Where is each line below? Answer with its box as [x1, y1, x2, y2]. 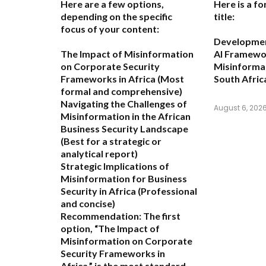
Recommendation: [61, 210, 141, 222]
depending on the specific [61, 11, 172, 23]
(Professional [136, 185, 197, 197]
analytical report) [61, 148, 138, 160]
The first [141, 210, 180, 222]
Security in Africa [61, 185, 136, 197]
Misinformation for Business [61, 173, 187, 185]
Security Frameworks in [61, 248, 165, 259]
